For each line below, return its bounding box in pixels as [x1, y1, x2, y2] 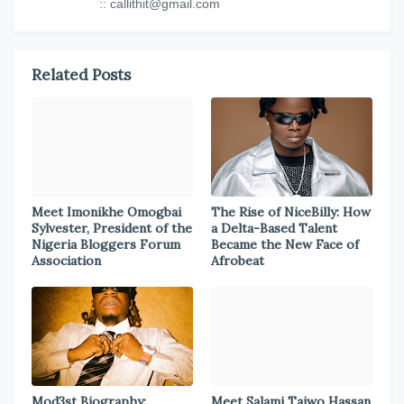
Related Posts [32, 65, 131, 85]
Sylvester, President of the [32, 220, 192, 236]
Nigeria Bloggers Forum [32, 236, 180, 252]
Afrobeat [211, 252, 264, 269]
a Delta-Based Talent [211, 220, 337, 236]
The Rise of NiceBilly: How [211, 204, 371, 220]
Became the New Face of [211, 236, 359, 252]
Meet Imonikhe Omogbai [32, 204, 181, 220]
